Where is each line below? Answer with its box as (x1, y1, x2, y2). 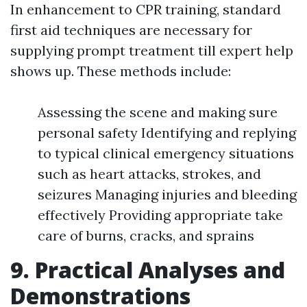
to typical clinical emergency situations (38, 145, 294, 162)
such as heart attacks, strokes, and (38, 165, 261, 183)
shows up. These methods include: (10, 62, 231, 80)
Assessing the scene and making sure (38, 103, 278, 121)
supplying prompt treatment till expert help (10, 42, 293, 60)
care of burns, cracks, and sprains (38, 227, 254, 245)
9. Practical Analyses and (10, 255, 285, 285)
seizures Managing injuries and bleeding (38, 186, 297, 204)
